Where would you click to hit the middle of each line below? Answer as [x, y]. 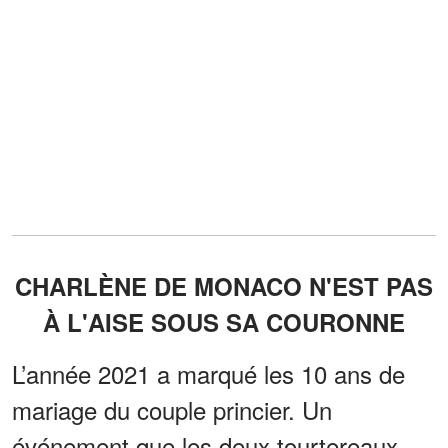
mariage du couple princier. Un [172, 410]
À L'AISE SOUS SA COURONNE [224, 322]
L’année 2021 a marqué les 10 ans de [208, 374]
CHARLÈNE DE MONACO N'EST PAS [224, 286]
